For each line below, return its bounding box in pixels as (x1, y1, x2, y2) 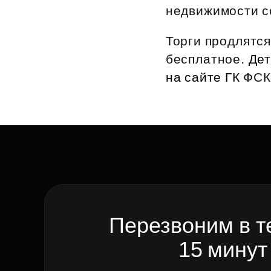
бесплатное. (165, 52, 249, 66)
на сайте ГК (165, 70, 244, 84)
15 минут (178, 237, 268, 262)
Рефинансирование (74, 11, 163, 22)
